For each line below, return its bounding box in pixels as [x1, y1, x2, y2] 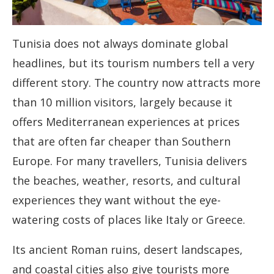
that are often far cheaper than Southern [12, 134, 231, 149]
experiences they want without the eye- [12, 193, 221, 208]
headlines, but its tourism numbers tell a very [12, 56, 254, 71]
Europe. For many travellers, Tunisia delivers [12, 154, 247, 169]
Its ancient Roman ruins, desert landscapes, [12, 242, 243, 257]
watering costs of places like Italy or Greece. [12, 212, 245, 228]
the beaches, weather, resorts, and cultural [12, 173, 240, 188]
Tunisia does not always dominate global [12, 36, 228, 51]
